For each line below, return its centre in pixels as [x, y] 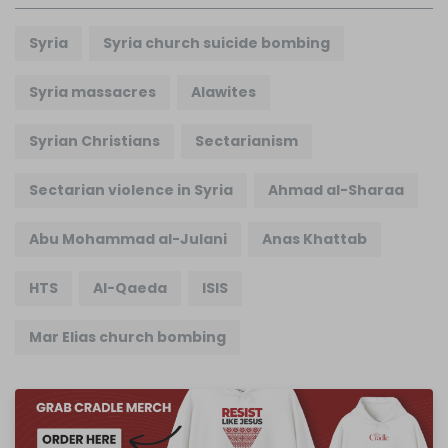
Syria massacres [92, 92]
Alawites [223, 92]
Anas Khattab [314, 239]
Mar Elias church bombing [127, 337]
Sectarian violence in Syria [131, 190]
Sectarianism [246, 141]
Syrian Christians [94, 141]
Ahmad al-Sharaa [336, 190]
